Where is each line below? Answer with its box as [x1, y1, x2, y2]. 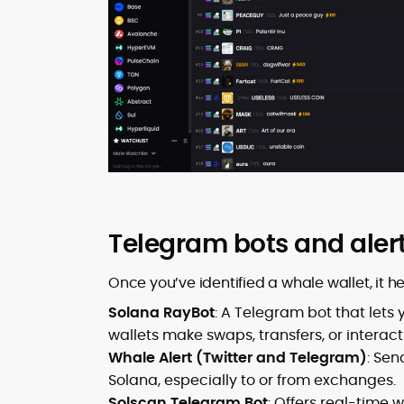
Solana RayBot [108, 301, 215, 323]
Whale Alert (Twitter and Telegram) [108, 346, 367, 368]
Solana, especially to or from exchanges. [108, 369, 396, 390]
